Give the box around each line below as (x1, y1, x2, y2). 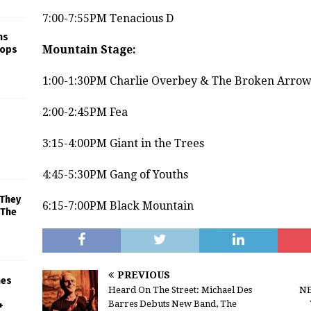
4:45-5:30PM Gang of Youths (42, 168, 188, 182)
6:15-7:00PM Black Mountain (42, 199, 194, 213)
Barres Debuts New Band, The (108, 299, 237, 310)
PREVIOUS (117, 269, 170, 281)
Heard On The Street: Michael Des (108, 285, 252, 296)
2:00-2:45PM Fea (42, 106, 128, 119)
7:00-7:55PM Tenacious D (42, 12, 174, 26)
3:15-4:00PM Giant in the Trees (42, 137, 204, 151)
